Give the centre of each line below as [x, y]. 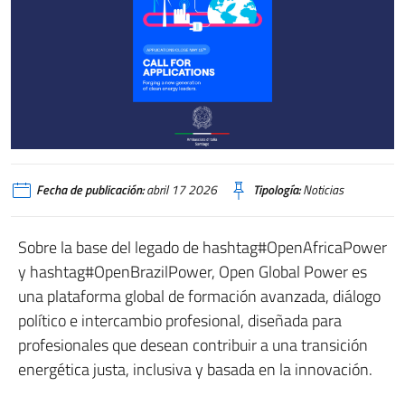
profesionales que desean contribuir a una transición [193, 345]
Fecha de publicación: [90, 190]
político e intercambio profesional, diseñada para [180, 321]
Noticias [322, 190]
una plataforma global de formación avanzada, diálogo [199, 297]
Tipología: [277, 190]
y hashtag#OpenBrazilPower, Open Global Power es [193, 272]
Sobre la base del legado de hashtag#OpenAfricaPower [202, 248]
